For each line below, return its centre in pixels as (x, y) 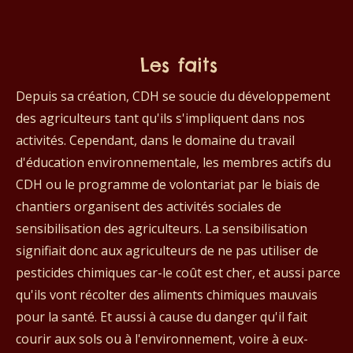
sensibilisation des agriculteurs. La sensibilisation (162, 228)
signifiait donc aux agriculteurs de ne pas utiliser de (167, 250)
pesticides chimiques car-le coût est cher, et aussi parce (178, 272)
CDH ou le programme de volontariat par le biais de (168, 184)
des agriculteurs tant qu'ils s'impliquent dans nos (160, 118)
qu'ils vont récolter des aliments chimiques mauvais (167, 294)
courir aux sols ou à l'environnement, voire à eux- (162, 338)
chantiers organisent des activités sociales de (149, 206)
